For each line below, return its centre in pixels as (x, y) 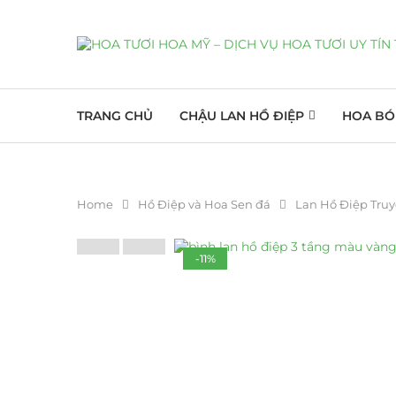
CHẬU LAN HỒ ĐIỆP (242, 116)
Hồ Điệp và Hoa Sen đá (204, 204)
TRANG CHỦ (115, 116)
